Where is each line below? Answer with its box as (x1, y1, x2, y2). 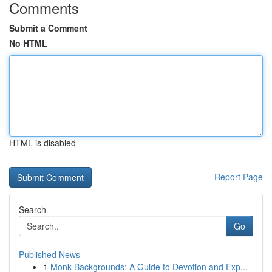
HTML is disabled (9, 137, 76, 149)
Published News (19, 248, 80, 260)
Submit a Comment (9, 22, 87, 34)
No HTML (9, 37, 47, 49)
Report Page (214, 171, 263, 183)
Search (19, 203, 46, 216)
